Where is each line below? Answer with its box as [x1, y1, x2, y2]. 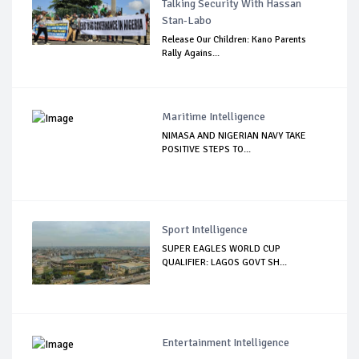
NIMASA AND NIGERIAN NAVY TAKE [162, 130, 307, 143]
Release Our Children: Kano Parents [162, 34, 307, 46]
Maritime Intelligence [162, 110, 266, 124]
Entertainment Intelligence [162, 336, 290, 350]
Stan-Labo [162, 14, 212, 28]
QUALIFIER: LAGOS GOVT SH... [162, 256, 288, 269]
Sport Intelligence [162, 223, 248, 237]
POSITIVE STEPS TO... [162, 143, 252, 156]
